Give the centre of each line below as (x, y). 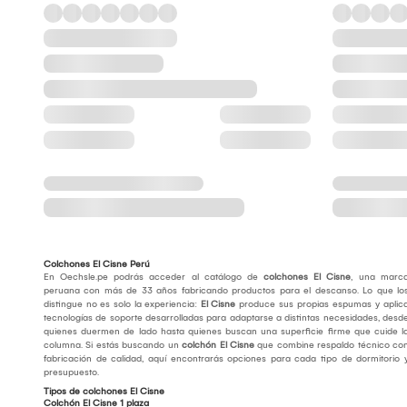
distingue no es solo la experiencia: (122, 305)
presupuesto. (71, 373)
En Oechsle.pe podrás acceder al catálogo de (154, 278)
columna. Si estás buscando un (113, 346)
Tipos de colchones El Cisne (104, 392)
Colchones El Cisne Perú (97, 265)
